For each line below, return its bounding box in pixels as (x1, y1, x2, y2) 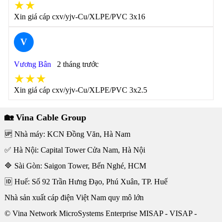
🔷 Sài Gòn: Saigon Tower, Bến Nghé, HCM (4, 162, 146, 170)
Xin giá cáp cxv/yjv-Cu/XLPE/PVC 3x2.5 (13, 86, 147, 94)
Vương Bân (13, 60, 51, 68)
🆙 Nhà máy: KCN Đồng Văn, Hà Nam (4, 130, 130, 138)
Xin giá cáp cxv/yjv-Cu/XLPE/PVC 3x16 (13, 12, 145, 21)
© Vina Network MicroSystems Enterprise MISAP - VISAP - (4, 209, 197, 218)
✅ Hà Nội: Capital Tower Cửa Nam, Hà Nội (4, 146, 145, 154)
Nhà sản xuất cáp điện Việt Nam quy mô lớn (4, 193, 144, 202)
